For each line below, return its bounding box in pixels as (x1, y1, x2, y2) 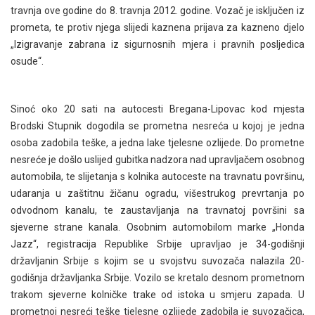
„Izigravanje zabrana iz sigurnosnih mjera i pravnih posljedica (11, 39, 304, 50)
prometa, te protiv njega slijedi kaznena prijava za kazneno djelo (11, 22, 304, 33)
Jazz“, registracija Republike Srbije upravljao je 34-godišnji (11, 238, 304, 250)
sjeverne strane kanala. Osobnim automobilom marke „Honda (11, 221, 304, 233)
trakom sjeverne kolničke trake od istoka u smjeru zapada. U (11, 289, 304, 300)
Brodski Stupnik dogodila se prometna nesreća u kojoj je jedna (11, 120, 304, 131)
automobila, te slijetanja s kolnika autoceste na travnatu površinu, (11, 171, 304, 182)
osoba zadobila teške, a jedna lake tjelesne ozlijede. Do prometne (11, 137, 304, 148)
